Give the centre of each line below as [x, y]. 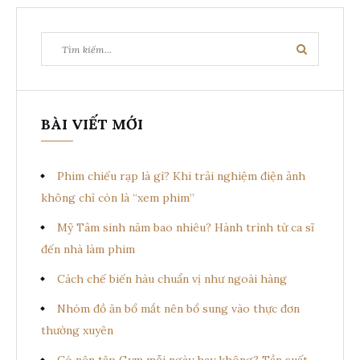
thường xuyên [77, 330]
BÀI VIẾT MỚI [92, 124]
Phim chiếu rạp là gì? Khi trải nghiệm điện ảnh [181, 176]
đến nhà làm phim [88, 249]
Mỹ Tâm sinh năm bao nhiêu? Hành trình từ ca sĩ [186, 227]
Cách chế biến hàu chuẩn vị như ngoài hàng [172, 278]
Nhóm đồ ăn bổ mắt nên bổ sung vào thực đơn [178, 308]
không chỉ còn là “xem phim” [118, 197]
